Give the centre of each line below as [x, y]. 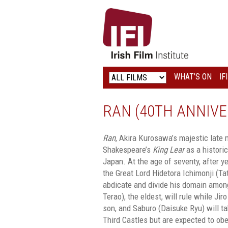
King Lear [168, 149]
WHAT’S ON [193, 76]
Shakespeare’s [127, 149]
